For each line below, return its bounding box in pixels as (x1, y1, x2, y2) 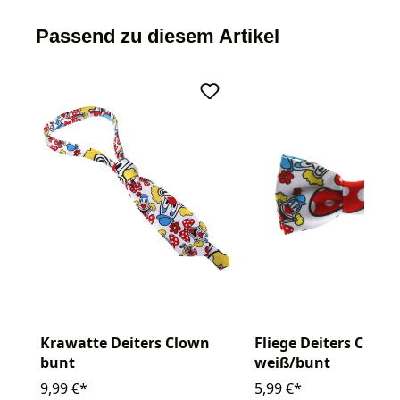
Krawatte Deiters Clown (40, 333, 210, 354)
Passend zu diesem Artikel (36, 24, 279, 47)
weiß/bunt (254, 353, 330, 373)
